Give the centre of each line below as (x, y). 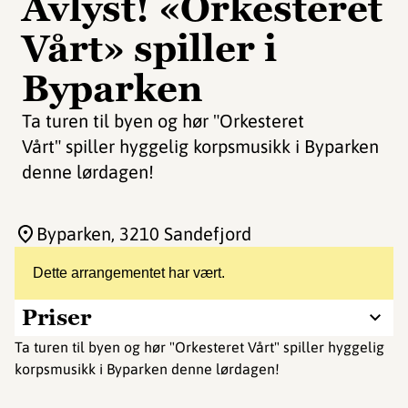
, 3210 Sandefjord (181, 234)
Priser (56, 317)
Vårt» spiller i (149, 48)
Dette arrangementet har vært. (129, 273)
